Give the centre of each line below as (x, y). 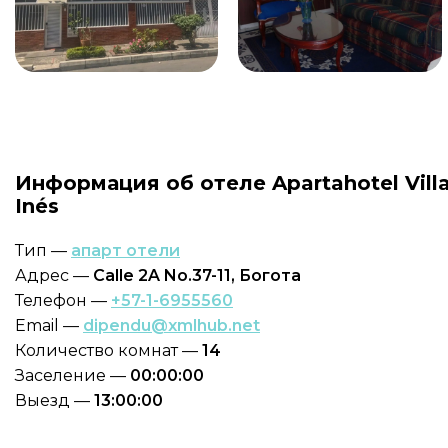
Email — (49, 325)
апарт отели (125, 250)
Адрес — (54, 275)
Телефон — (63, 300)
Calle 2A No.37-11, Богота (197, 275)
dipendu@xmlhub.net (171, 325)
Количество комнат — (108, 350)
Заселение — (72, 375)
